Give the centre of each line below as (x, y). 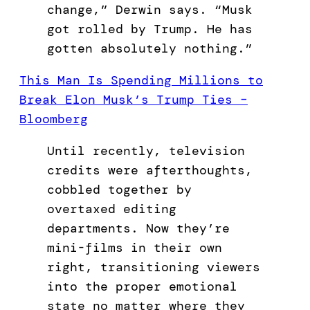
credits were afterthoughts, (150, 170)
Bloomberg (54, 119)
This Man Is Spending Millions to (141, 80)
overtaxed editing (112, 209)
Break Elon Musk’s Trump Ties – (134, 99)
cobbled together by (119, 189)
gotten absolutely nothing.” (150, 48)
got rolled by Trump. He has (150, 29)
